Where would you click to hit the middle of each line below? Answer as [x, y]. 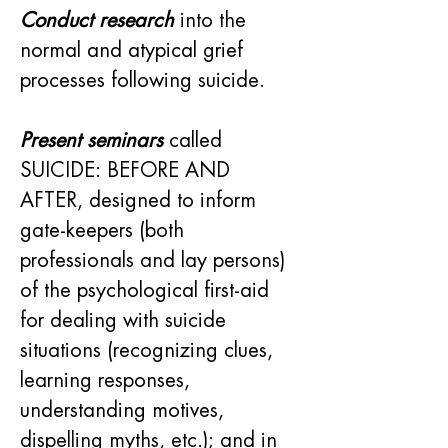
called [195, 140]
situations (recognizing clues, [149, 350]
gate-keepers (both [105, 230]
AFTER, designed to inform [141, 200]
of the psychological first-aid [147, 290]
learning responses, [108, 380]
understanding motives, [125, 410]
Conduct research [97, 20]
